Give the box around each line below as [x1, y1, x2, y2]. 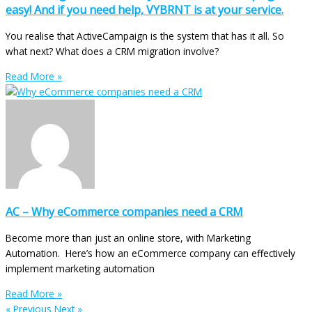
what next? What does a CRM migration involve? [6, 45, 219, 58]
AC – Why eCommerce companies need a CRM [6, 203, 243, 219]
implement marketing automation [6, 261, 155, 275]
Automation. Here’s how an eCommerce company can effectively [6, 246, 295, 260]
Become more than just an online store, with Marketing [6, 231, 251, 244]
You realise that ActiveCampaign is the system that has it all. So [6, 29, 284, 43]
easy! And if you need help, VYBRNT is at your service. [6, 2, 283, 18]
